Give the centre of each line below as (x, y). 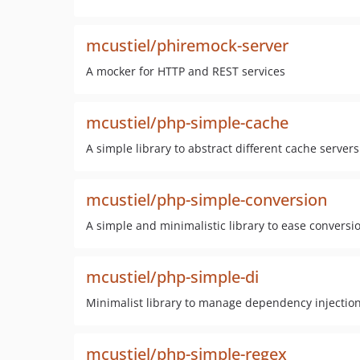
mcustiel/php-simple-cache (187, 123)
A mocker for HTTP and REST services (186, 71)
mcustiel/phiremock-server (187, 45)
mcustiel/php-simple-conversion (207, 200)
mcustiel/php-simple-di (172, 277)
